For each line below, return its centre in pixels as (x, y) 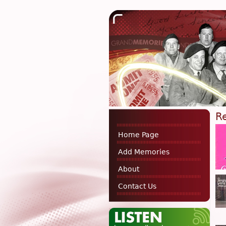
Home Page (138, 135)
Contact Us (137, 186)
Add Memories (144, 152)
